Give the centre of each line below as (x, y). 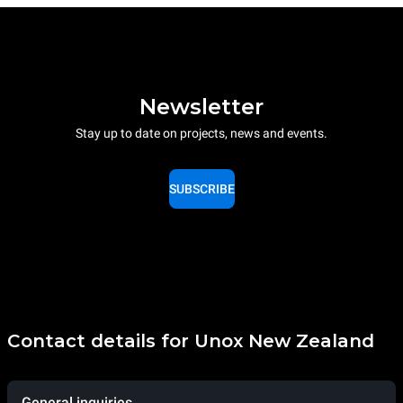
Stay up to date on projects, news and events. (201, 133)
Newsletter (201, 106)
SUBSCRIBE (201, 188)
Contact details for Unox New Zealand (191, 341)
